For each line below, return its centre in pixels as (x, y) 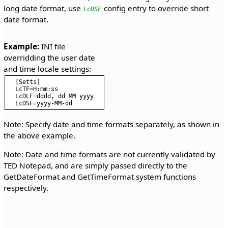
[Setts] (27, 82)
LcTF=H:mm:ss (36, 89)
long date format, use (43, 8)
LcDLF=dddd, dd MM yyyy (54, 96)
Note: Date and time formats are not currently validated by (109, 154)
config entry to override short (155, 8)
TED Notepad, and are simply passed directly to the (95, 166)
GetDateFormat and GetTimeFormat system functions (99, 177)
